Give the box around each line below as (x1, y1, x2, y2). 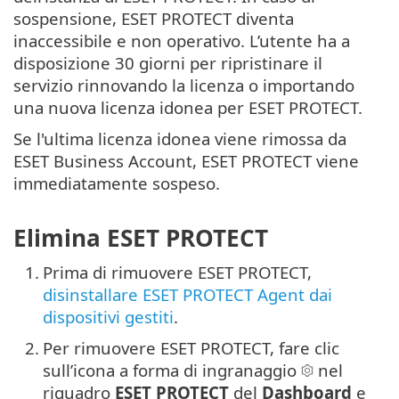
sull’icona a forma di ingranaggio (43, 358, 301, 381)
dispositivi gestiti (43, 305, 174, 328)
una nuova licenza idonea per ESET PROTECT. (13, 96, 362, 119)
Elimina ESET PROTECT (13, 221, 268, 254)
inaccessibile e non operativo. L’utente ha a (13, 29, 350, 53)
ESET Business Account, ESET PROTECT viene (13, 150, 359, 173)
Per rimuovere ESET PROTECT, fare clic (43, 336, 339, 359)
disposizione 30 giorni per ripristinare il (13, 52, 322, 75)
